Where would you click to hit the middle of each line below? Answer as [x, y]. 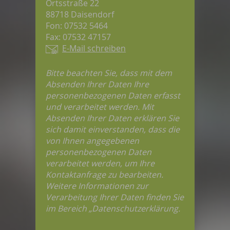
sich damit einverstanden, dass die [113, 130]
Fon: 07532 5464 [77, 26]
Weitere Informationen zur [97, 186]
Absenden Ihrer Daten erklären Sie [112, 118]
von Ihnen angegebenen [92, 141]
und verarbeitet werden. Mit [100, 107]
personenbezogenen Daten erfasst [113, 96]
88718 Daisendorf [82, 15]
